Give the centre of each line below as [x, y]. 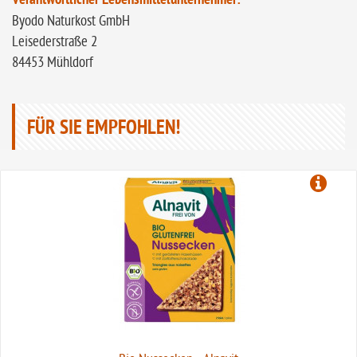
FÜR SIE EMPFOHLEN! [104, 129]
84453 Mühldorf [53, 63]
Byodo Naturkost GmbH [71, 22]
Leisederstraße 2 [55, 42]
